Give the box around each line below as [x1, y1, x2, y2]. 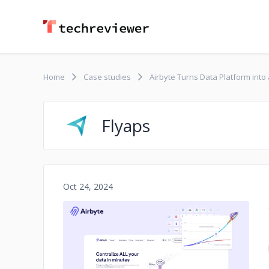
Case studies [83, 71, 131, 82]
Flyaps [101, 114, 150, 137]
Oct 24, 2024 [63, 181, 113, 192]
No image [124, 248, 188, 268]
